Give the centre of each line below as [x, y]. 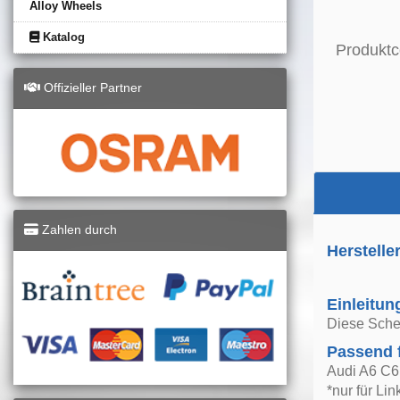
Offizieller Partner [91, 87]
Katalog [62, 37]
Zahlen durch [78, 229]
